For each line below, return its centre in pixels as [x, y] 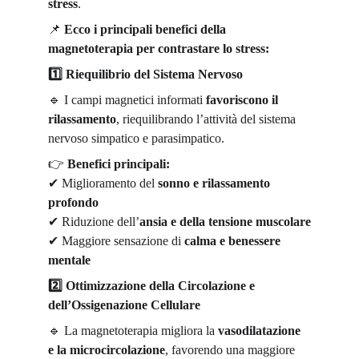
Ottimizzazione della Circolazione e [160, 286]
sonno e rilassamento [216, 183]
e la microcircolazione [107, 350]
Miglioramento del [108, 183]
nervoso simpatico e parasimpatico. [136, 138]
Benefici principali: [119, 164]
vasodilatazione [261, 331]
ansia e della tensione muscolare [225, 222]
